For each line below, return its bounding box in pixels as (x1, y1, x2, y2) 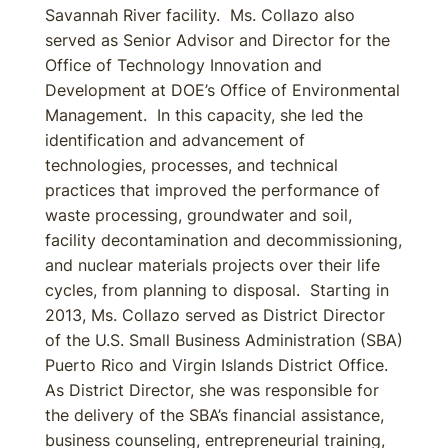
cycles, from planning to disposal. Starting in (45, 280, 389, 300)
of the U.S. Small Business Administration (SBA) (45, 330, 403, 350)
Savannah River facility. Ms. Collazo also (45, 5, 355, 25)
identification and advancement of (45, 130, 305, 150)
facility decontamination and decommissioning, (45, 230, 402, 250)
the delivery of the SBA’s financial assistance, (45, 405, 384, 425)
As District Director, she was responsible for (45, 380, 379, 400)
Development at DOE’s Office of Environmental (45, 80, 400, 100)
